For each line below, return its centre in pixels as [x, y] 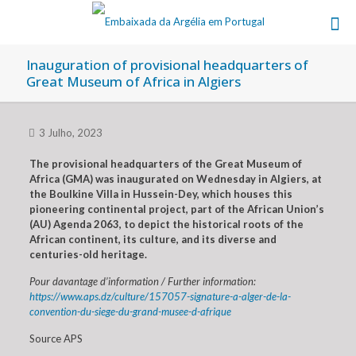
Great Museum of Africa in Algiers [133, 81]
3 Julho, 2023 [71, 133]
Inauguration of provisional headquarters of [167, 65]
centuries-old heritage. [88, 254]
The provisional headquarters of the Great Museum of [165, 164]
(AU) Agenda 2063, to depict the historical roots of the [166, 224]
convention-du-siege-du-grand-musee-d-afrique [130, 311]
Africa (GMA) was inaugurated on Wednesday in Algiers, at [175, 179]
